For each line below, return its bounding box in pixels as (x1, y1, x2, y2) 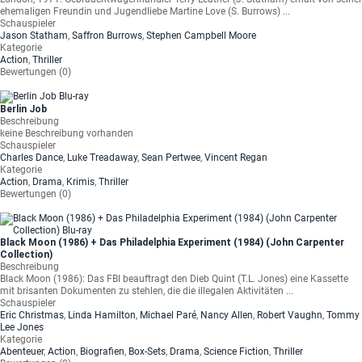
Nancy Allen (200, 309, 253, 321)
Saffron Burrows (72, 30, 142, 41)
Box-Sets (128, 346, 166, 357)
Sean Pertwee (141, 152, 200, 163)
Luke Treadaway (67, 152, 137, 163)
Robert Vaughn (257, 309, 322, 321)
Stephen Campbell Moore (146, 30, 256, 41)
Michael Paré (140, 309, 196, 321)
